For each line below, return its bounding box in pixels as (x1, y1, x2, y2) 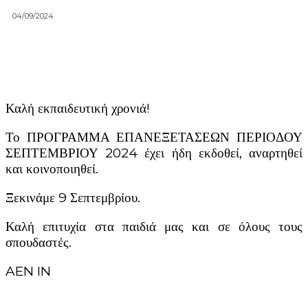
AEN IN (5, 263, 51, 279)
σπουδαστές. (5, 234, 71, 250)
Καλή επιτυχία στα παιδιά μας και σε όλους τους (5, 218, 302, 234)
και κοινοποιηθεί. (5, 160, 98, 177)
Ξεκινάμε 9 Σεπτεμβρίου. (5, 189, 140, 206)
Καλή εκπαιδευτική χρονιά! (5, 100, 150, 116)
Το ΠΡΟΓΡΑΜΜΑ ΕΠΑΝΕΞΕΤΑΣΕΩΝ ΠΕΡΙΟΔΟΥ (5, 129, 302, 145)
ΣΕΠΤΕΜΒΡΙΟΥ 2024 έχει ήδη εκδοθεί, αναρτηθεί (5, 144, 302, 161)
